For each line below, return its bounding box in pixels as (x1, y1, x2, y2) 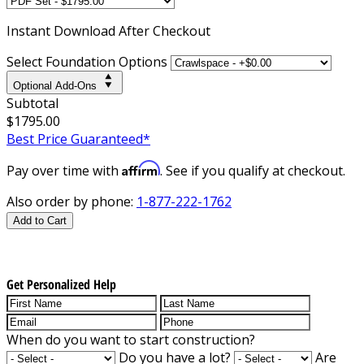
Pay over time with (6, 161, 122, 180)
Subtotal (6, 93, 58, 112)
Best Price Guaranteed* (6, 129, 150, 148)
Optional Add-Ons (13, 79, 97, 92)
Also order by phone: (6, 192, 136, 210)
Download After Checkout (54, 21, 210, 40)
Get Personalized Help (6, 275, 116, 293)
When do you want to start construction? (6, 330, 255, 349)
